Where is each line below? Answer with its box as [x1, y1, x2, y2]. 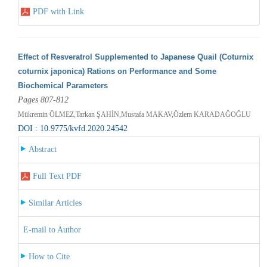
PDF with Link [32, 7, 84, 16]
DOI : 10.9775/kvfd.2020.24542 [17, 123, 128, 133]
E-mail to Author [23, 225, 81, 234]
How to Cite [28, 252, 70, 261]
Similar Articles [28, 198, 82, 207]
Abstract [28, 144, 57, 154]
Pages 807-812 [17, 95, 69, 104]
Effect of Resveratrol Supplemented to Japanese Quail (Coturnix [17, 52, 253, 61]
